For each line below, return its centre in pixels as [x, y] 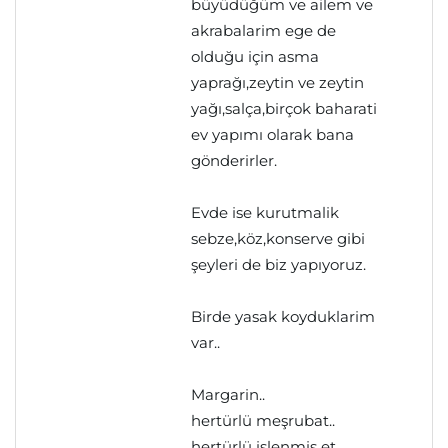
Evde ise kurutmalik [265, 212]
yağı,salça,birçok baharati [284, 108]
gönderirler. [234, 160]
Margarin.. [228, 394]
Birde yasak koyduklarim [283, 316]
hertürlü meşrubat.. [263, 420]
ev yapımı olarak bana [272, 134]
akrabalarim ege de [263, 30]
